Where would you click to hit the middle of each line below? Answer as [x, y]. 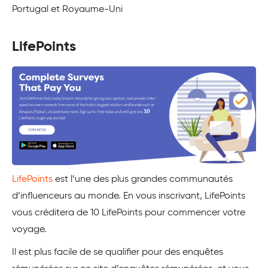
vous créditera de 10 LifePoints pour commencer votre [129, 213]
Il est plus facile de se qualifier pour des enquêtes [118, 253]
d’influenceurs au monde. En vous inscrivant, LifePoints [129, 197]
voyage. [29, 230]
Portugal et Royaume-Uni [67, 9]
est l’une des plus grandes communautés [143, 180]
